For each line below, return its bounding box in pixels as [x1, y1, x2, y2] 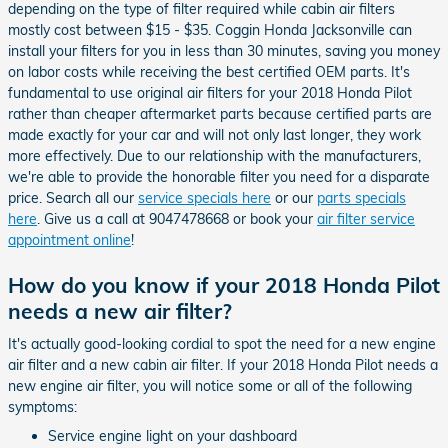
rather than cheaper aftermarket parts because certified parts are [8, 104, 432, 123]
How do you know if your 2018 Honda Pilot [8, 271, 440, 298]
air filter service [317, 209, 415, 228]
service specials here [138, 188, 271, 207]
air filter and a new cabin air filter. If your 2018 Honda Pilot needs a [8, 356, 438, 374]
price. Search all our [8, 188, 138, 207]
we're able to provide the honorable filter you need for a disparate [8, 167, 430, 186]
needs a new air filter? [8, 297, 232, 324]
